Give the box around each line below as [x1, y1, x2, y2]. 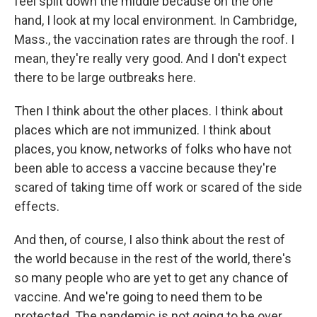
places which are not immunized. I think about [14, 122, 271, 137]
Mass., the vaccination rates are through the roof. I [14, 32, 294, 47]
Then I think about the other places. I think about [14, 103, 283, 118]
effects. [14, 199, 59, 214]
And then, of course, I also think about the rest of [14, 232, 285, 247]
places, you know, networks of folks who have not [14, 142, 292, 156]
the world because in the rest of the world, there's [14, 251, 292, 266]
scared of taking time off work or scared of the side [14, 180, 302, 195]
